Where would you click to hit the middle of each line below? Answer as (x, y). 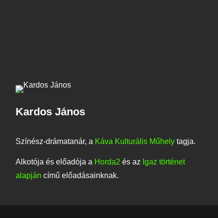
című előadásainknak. (80, 176)
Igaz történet (164, 162)
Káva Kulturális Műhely (135, 141)
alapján (28, 176)
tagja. (185, 141)
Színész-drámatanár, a (55, 141)
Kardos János (50, 111)
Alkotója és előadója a (55, 162)
